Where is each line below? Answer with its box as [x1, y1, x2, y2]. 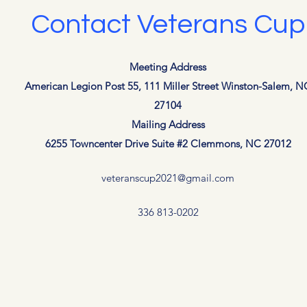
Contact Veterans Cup [31, 10, 305, 38]
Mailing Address [131, 118, 205, 131]
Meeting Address [130, 60, 206, 73]
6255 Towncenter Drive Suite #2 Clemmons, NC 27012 [45, 137, 291, 150]
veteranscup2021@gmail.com [101, 171, 234, 184]
